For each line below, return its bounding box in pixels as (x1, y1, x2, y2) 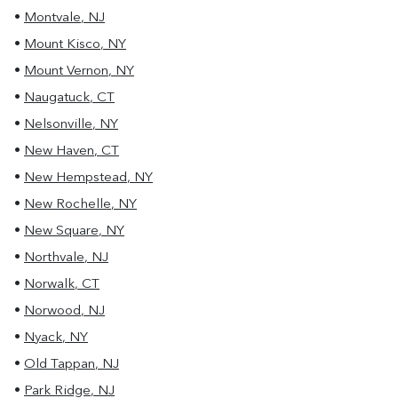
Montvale (24, 12, 81, 25)
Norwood (24, 305, 81, 318)
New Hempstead (24, 171, 127, 185)
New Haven (24, 145, 94, 158)
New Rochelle (24, 198, 111, 211)
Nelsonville (24, 118, 92, 131)
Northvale (24, 251, 84, 265)
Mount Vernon (24, 65, 108, 78)
